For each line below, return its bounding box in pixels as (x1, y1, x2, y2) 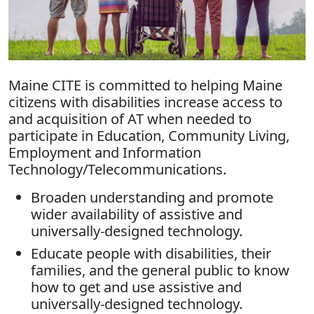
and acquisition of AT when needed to (8, 109, 252, 129)
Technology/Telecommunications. (8, 160, 226, 179)
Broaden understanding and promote (31, 188, 273, 207)
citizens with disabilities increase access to (8, 93, 282, 112)
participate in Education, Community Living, (8, 126, 289, 146)
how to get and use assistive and (31, 278, 242, 297)
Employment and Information (8, 143, 201, 163)
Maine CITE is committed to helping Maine (8, 76, 282, 95)
